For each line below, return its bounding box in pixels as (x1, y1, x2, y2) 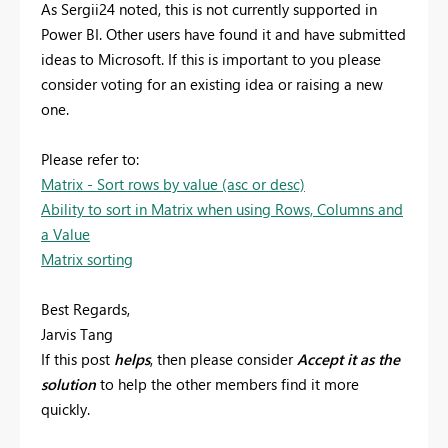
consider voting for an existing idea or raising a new (41, 74, 383, 95)
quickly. (41, 399, 90, 420)
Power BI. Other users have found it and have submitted (41, 24, 406, 45)
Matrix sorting (41, 249, 133, 270)
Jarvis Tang (41, 324, 113, 345)
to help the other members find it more (96, 374, 359, 395)
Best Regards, (41, 299, 130, 320)
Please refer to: (41, 149, 139, 170)
